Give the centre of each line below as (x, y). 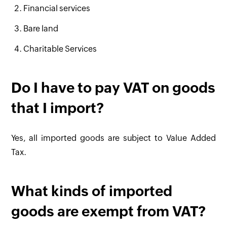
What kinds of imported (92, 191)
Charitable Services (60, 49)
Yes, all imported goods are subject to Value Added (113, 138)
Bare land (41, 29)
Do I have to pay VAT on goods (113, 88)
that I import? (58, 108)
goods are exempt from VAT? (109, 211)
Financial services (57, 9)
